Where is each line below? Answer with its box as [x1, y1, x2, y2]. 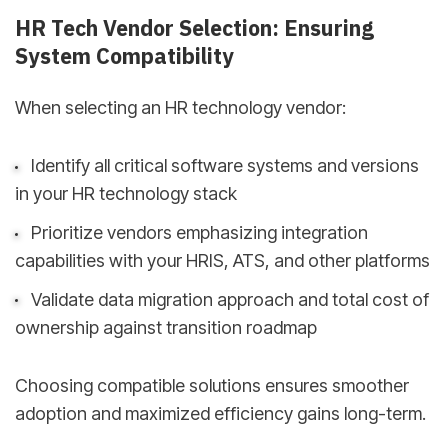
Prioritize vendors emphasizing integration [30, 222, 368, 244]
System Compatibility [15, 42, 234, 71]
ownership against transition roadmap [15, 316, 317, 338]
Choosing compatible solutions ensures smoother [15, 375, 409, 397]
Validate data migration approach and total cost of [30, 288, 429, 310]
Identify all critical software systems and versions [30, 155, 419, 177]
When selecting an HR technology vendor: [15, 96, 346, 118]
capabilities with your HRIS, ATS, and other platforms [15, 250, 430, 272]
